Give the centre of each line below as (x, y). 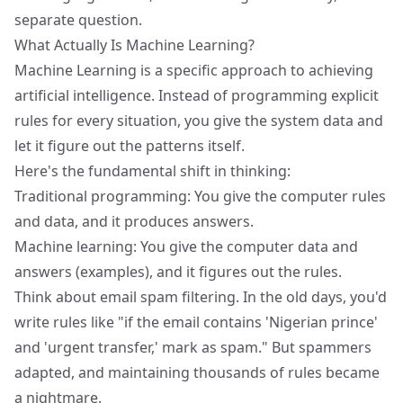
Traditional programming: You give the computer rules (200, 196)
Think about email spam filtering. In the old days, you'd (201, 297)
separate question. (78, 20)
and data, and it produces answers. (134, 221)
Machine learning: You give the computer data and (186, 246)
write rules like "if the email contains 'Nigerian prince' (196, 322)
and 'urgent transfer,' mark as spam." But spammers (193, 347)
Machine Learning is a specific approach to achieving (194, 70)
